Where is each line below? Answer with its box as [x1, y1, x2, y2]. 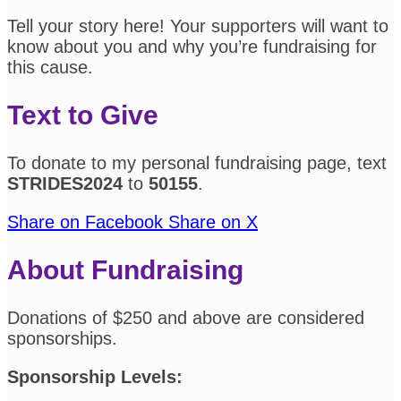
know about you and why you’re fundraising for [7, 37, 377, 57]
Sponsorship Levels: [7, 366, 183, 387]
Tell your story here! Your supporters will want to [7, 16, 388, 37]
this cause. [7, 57, 93, 78]
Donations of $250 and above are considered [7, 307, 364, 328]
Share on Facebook [7, 212, 163, 233]
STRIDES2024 [7, 174, 128, 194]
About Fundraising [7, 255, 243, 286]
